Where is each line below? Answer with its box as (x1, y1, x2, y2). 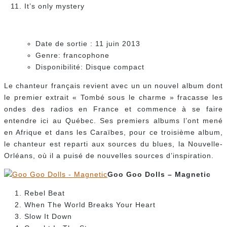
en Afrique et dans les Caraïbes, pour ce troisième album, (4, 128, 223, 137)
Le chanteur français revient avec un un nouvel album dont (4, 82, 223, 90)
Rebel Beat (24, 189, 65, 198)
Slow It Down (24, 212, 72, 221)
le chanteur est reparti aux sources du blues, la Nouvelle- (4, 140, 223, 148)
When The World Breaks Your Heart (24, 201, 156, 209)
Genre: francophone (35, 51, 109, 60)
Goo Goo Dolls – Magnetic (107, 170, 211, 179)
